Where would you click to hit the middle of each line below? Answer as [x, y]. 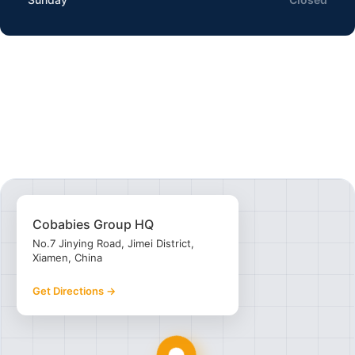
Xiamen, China [67, 257]
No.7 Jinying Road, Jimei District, [113, 243]
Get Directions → [74, 291]
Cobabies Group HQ [93, 224]
